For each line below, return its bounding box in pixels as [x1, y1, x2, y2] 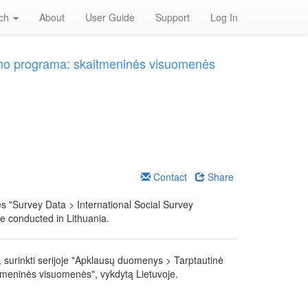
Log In [210, 10, 238, 24]
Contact [151, 170, 187, 184]
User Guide [85, 10, 135, 24]
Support [155, 10, 190, 24]
